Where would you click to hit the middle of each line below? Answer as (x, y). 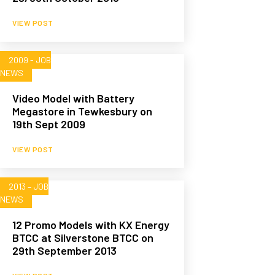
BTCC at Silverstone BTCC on (83, 238)
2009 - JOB (30, 60)
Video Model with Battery (73, 99)
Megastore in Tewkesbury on (82, 111)
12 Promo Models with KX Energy (91, 225)
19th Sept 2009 (49, 124)
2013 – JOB (29, 187)
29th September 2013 (64, 251)
